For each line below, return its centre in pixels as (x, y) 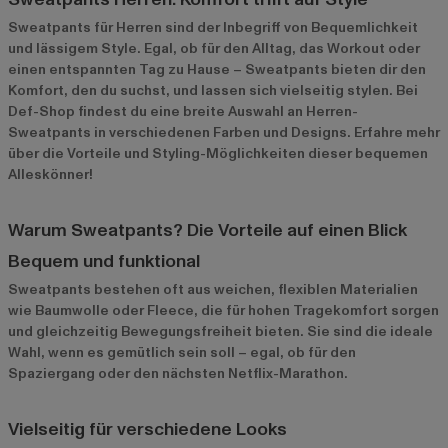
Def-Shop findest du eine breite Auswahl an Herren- (183, 111)
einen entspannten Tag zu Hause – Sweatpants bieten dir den (217, 69)
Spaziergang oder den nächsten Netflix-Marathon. (178, 373)
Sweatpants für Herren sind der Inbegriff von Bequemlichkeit (213, 27)
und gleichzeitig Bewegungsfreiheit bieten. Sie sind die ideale (220, 331)
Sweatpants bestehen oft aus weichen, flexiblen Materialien (213, 289)
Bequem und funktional (104, 261)
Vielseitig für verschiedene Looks (147, 429)
